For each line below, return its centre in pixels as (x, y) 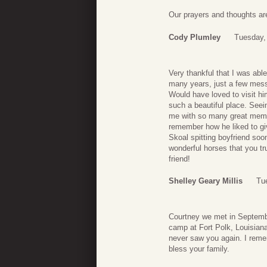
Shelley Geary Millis (206, 181)
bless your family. (199, 249)
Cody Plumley (195, 37)
